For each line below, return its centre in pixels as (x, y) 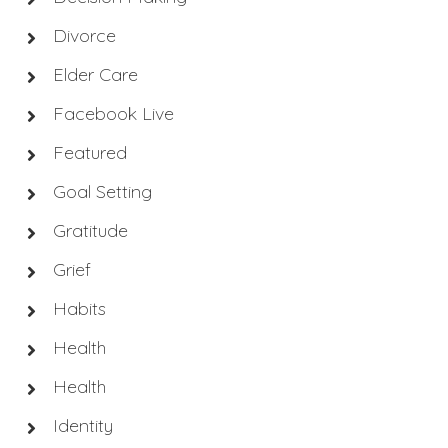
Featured (89, 152)
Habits (79, 308)
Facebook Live (113, 113)
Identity (82, 425)
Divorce (84, 35)
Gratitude (90, 230)
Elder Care (95, 74)
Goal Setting (102, 191)
